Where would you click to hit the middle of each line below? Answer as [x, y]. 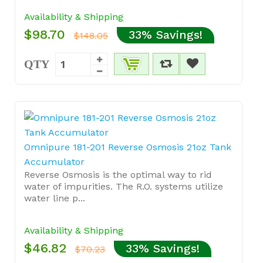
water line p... [55, 198]
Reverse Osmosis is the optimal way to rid [118, 174]
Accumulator [54, 161]
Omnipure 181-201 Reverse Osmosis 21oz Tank [128, 147]
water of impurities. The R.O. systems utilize [124, 186]
